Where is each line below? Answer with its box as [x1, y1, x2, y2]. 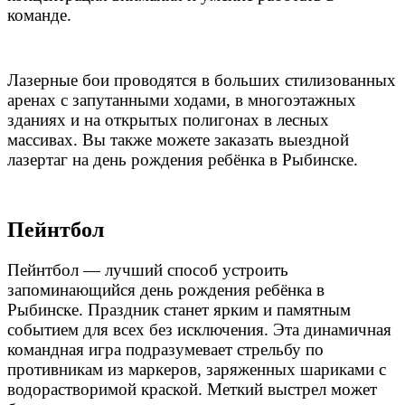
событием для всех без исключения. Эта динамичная [7, 320, 391, 340]
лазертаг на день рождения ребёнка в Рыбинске [7, 149, 353, 169]
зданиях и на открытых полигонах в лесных [7, 109, 329, 129]
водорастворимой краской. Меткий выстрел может [7, 380, 377, 400]
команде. [7, 5, 76, 24]
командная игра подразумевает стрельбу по [7, 340, 324, 360]
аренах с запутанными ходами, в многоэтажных [7, 89, 356, 109]
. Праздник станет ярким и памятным [79, 300, 351, 320]
